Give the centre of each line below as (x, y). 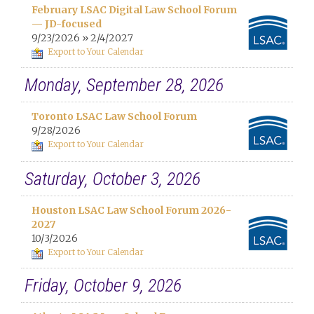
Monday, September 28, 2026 (124, 85)
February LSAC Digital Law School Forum (134, 10)
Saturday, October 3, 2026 (112, 179)
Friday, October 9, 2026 (103, 285)
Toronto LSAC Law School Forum (114, 116)
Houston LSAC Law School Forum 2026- (131, 210)
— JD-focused (67, 24)
